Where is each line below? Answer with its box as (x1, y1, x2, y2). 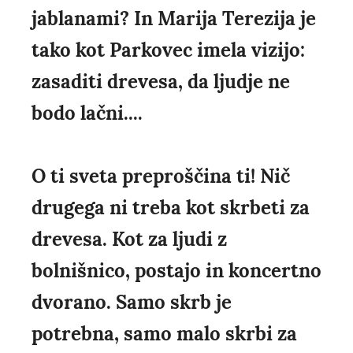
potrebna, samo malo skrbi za (32, 321, 297, 347)
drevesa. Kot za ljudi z (32, 227, 227, 252)
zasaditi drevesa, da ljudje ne (32, 69, 290, 95)
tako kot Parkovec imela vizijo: (32, 38, 305, 63)
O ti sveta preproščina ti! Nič (32, 164, 290, 189)
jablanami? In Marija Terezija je (32, 6, 316, 32)
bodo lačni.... (32, 101, 143, 126)
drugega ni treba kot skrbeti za (32, 195, 310, 221)
